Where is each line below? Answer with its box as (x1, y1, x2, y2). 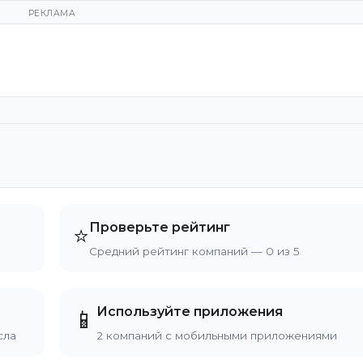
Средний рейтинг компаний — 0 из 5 (89, 245, 300, 258)
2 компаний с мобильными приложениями (96, 329, 337, 342)
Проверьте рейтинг (89, 220, 230, 235)
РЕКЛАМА (28, 8, 76, 19)
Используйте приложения (96, 304, 283, 319)
